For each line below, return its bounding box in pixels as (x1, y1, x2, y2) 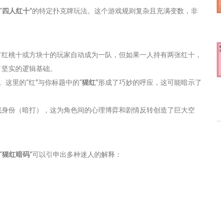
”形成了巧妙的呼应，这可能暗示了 (96, 78, 202, 86)
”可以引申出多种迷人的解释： (30, 150, 122, 158)
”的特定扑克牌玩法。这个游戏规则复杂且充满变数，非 (30, 6, 198, 15)
